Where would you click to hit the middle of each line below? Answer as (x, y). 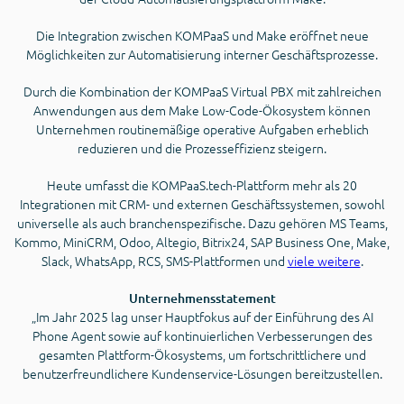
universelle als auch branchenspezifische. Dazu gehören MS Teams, (202, 223)
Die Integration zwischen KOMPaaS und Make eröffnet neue (202, 36)
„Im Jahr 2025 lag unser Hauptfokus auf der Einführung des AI (202, 317)
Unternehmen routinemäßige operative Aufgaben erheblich (202, 129)
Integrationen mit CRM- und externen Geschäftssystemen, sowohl (202, 204)
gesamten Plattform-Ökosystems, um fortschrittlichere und (202, 355)
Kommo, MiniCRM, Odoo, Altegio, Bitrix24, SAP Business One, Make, (202, 242)
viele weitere (324, 261)
